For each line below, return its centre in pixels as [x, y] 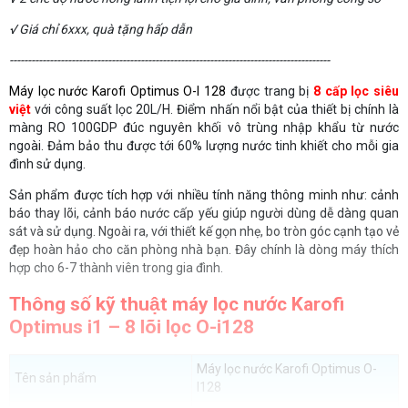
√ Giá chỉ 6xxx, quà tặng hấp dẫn [101, 30]
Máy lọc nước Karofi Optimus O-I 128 [118, 92]
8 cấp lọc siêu [356, 92]
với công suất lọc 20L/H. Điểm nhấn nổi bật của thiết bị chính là [215, 110]
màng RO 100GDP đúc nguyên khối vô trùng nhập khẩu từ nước [204, 128]
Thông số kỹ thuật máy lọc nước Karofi [177, 304]
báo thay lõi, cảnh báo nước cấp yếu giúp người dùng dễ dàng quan [204, 214]
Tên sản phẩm [56, 378]
